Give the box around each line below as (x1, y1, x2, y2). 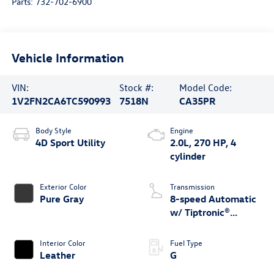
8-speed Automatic (170, 193, 256, 206)
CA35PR (179, 95, 217, 108)
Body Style (35, 125, 72, 136)
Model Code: (179, 81, 232, 94)
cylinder (170, 150, 206, 163)
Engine (170, 125, 193, 136)
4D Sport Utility (35, 136, 105, 149)
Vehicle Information (11, 49, 124, 65)
